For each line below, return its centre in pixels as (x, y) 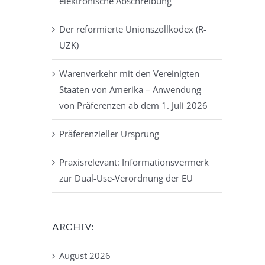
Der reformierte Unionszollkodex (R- (133, 29)
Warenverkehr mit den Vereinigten (129, 73)
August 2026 (85, 255)
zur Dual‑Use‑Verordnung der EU (126, 178)
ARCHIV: (73, 226)
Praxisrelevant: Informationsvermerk (134, 162)
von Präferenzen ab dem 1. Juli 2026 (133, 105)
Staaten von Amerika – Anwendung (130, 89)
